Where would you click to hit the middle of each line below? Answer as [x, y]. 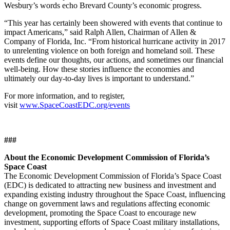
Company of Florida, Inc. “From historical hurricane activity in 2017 [115, 41]
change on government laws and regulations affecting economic [107, 203]
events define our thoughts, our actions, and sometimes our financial [114, 60]
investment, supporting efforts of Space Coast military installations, [112, 222]
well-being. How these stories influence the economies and [99, 69]
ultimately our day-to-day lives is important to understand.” [99, 78]
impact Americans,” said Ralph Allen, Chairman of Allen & [100, 32]
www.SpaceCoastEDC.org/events [75, 105]
